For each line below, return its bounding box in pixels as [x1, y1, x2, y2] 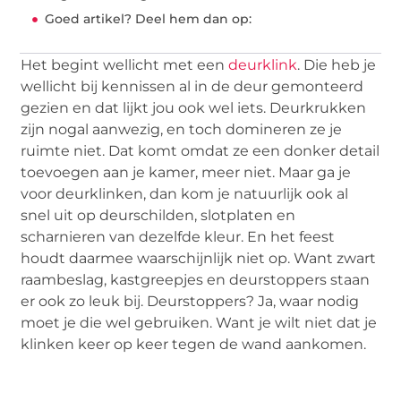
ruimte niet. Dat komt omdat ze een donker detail [21, 142, 380, 160]
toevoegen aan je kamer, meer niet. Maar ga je [21, 164, 352, 182]
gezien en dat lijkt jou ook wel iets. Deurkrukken [21, 99, 367, 117]
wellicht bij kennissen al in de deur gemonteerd [21, 78, 364, 96]
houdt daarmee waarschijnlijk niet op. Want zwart [21, 250, 377, 268]
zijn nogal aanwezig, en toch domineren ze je [21, 121, 343, 139]
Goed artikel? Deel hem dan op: [45, 11, 252, 28]
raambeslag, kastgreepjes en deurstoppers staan [21, 271, 371, 289]
